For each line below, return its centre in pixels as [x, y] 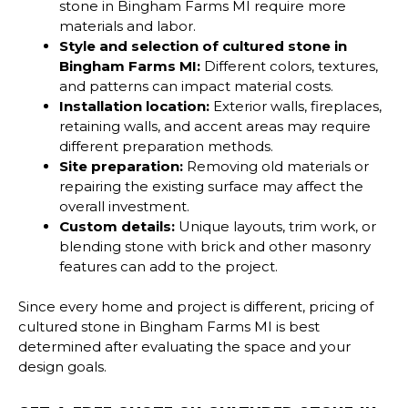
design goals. [62, 367]
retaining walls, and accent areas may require [215, 126]
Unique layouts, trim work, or [275, 226]
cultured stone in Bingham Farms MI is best [169, 327]
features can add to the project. [168, 266]
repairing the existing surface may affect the [211, 186]
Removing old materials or [276, 166]
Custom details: [117, 226]
